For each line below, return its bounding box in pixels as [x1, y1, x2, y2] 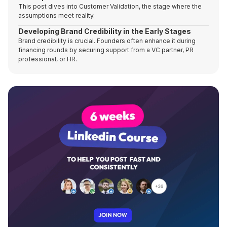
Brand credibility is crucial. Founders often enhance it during [18, 37, 196, 45]
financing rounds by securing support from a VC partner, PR [18, 46, 194, 54]
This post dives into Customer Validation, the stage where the [18, 3, 202, 10]
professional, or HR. [18, 55, 77, 63]
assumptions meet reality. [18, 12, 95, 19]
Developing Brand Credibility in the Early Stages [18, 27, 191, 35]
